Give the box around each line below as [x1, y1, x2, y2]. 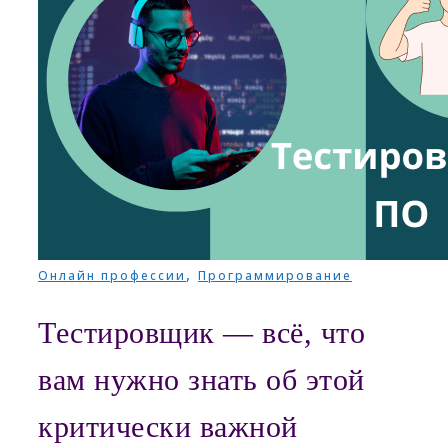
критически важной [38, 410, 298, 444]
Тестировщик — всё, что [38, 316, 365, 350]
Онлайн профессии [38, 267, 186, 285]
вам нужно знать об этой [38, 363, 365, 397]
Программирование [198, 267, 352, 285]
